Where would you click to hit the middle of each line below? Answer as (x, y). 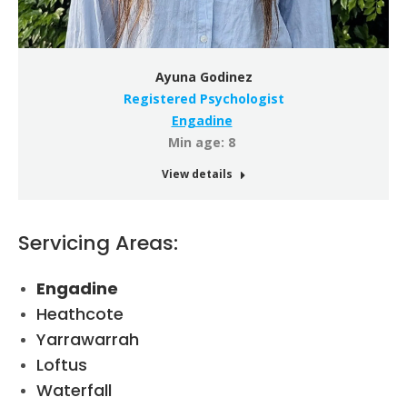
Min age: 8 (202, 142)
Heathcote (80, 313)
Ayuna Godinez (203, 76)
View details (197, 174)
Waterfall (74, 390)
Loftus (62, 364)
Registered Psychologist (203, 98)
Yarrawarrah (88, 339)
